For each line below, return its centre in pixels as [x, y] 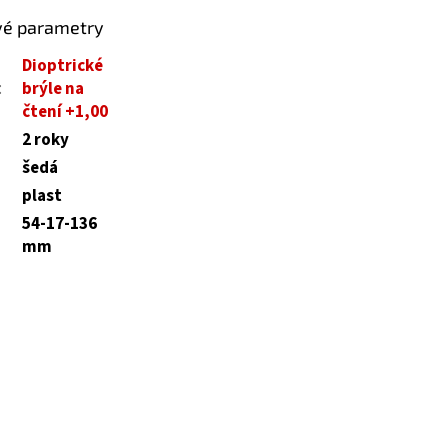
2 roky [45, 139]
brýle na [52, 88]
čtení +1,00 [64, 111]
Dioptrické [62, 65]
